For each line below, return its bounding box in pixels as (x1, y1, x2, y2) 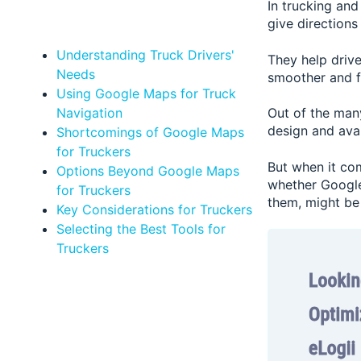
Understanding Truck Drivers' (56, 46, 234, 63)
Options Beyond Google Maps (56, 162, 239, 179)
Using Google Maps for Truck (56, 85, 236, 102)
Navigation (56, 104, 122, 121)
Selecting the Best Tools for (56, 220, 226, 237)
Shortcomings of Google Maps (56, 123, 244, 140)
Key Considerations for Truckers (56, 201, 252, 218)
